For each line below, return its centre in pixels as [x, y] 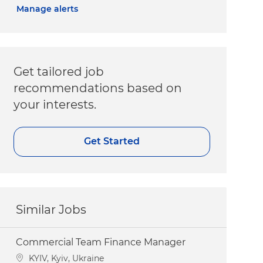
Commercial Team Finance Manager [101, 242]
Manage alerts [48, 9]
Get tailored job [59, 71]
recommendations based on [98, 88]
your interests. [55, 104]
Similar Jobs [51, 209]
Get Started [112, 141]
